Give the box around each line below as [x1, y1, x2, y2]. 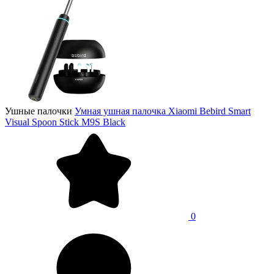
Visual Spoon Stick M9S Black [5, 116, 125, 127]
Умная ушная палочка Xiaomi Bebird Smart [75, 105, 251, 116]
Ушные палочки [5, 105, 72, 116]
